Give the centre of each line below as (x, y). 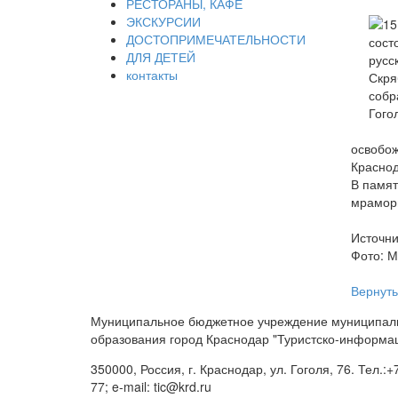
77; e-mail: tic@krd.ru (151, 387)
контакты (152, 74)
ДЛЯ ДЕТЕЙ (161, 56)
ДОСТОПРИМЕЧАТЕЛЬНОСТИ (216, 39)
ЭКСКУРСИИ (163, 21)
